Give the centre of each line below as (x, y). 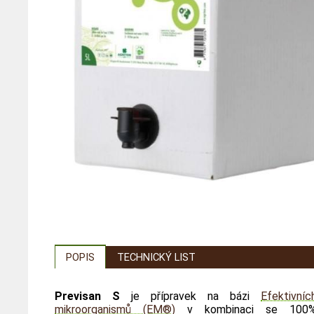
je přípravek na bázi (191, 296)
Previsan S (88, 296)
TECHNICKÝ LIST (157, 258)
